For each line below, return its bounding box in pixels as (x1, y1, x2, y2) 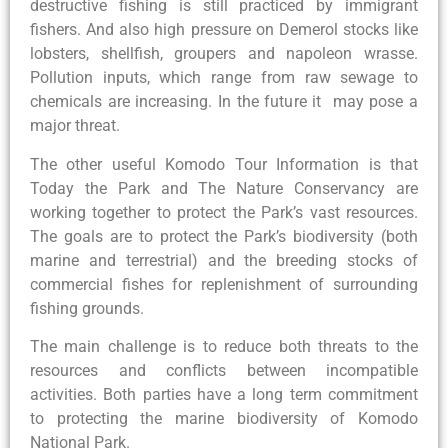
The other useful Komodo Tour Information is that (30, 154, 418, 174)
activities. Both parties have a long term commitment (30, 384, 418, 404)
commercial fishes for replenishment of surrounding (30, 274, 418, 294)
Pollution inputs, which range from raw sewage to (30, 68, 418, 88)
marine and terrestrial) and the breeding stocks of (30, 250, 418, 270)
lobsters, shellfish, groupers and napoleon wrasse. (30, 44, 418, 64)
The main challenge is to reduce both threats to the (30, 336, 418, 356)
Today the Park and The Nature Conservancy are (30, 178, 418, 198)
